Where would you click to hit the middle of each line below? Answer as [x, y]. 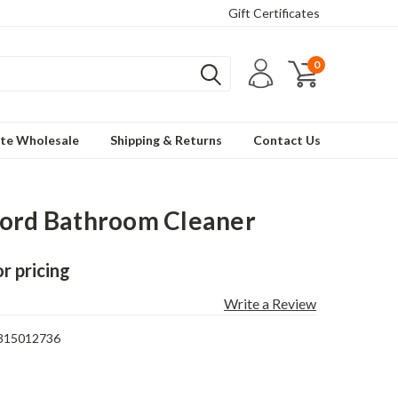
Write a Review [270, 303]
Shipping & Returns [166, 140]
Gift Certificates [274, 13]
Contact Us [287, 140]
